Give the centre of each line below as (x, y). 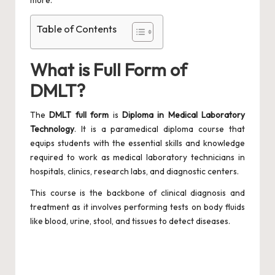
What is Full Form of (109, 70)
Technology (52, 129)
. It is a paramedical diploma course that (160, 129)
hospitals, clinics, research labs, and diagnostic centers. (134, 172)
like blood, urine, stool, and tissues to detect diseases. (130, 221)
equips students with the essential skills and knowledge (137, 143)
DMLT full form (79, 115)
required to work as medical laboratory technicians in (137, 157)
